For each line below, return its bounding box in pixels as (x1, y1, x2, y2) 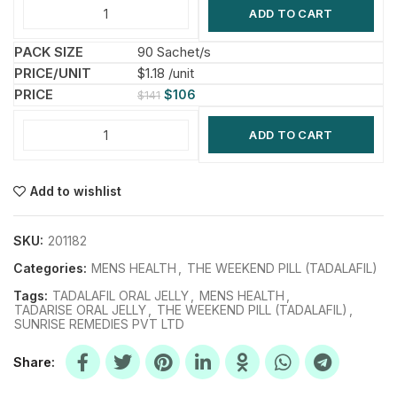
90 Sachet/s (137, 43, 211, 60)
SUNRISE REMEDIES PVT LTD (14, 316, 184, 331)
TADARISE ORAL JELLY (14, 302, 146, 317)
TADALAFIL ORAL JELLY (52, 288, 189, 303)
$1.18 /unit (137, 65, 194, 82)
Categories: (13, 261, 90, 276)
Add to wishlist (30, 183, 121, 198)
